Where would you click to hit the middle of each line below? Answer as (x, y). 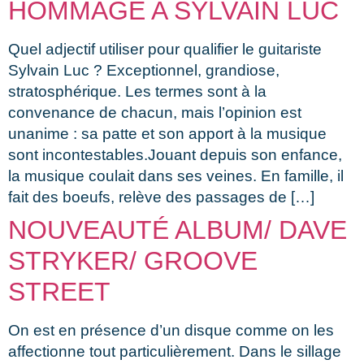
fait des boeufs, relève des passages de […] (161, 197)
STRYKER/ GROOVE (133, 260)
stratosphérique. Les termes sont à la (137, 91)
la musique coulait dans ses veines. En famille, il (176, 175)
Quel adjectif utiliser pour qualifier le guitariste (165, 49)
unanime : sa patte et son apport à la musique (167, 133)
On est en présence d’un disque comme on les (171, 330)
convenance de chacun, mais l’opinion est (155, 112)
